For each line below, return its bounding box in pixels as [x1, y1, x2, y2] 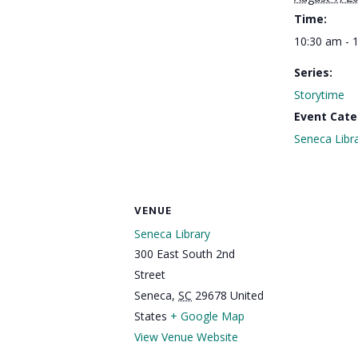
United [230, 287, 264, 303]
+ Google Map [170, 308, 245, 324]
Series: [294, 65, 332, 81]
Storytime [294, 87, 344, 103]
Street [134, 266, 165, 282]
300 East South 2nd [134, 245, 235, 261]
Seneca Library [134, 225, 210, 241]
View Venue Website [134, 328, 238, 344]
